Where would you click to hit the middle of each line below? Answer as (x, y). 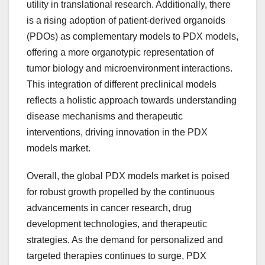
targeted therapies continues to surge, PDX (117, 256)
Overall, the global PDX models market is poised (128, 176)
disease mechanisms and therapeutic (105, 117)
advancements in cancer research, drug (109, 208)
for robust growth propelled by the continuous (121, 192)
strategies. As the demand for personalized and (125, 240)
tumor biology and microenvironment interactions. (130, 69)
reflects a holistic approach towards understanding (132, 101)
